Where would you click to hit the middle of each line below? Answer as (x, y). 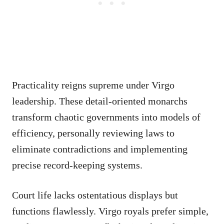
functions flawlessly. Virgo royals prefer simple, (110, 211)
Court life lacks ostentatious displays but (95, 195)
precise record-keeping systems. (77, 165)
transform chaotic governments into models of (106, 117)
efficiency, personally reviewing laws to (93, 133)
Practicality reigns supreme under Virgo (93, 85)
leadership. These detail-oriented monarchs (100, 101)
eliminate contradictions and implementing (100, 149)
